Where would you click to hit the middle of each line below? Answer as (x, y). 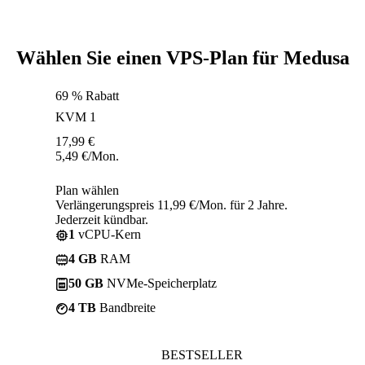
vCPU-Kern (108, 234)
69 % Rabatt (87, 95)
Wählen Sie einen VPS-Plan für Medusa (182, 57)
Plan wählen (87, 190)
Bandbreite (126, 307)
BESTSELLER (202, 354)
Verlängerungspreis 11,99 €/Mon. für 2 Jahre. (172, 204)
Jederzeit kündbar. (102, 219)
